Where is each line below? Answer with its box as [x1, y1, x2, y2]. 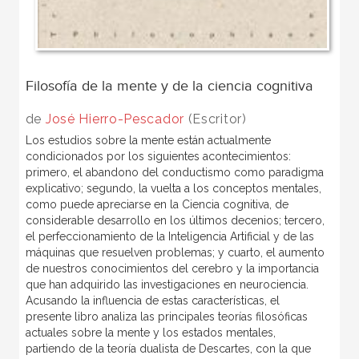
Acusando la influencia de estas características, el [25, 294, 280, 308]
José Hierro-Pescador [45, 111, 184, 127]
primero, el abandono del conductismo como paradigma [25, 166, 324, 179]
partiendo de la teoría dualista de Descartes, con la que [25, 342, 311, 356]
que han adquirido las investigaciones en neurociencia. [25, 278, 309, 292]
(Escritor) [184, 111, 247, 127]
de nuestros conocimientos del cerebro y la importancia [25, 262, 319, 276]
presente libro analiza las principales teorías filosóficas [25, 310, 308, 324]
